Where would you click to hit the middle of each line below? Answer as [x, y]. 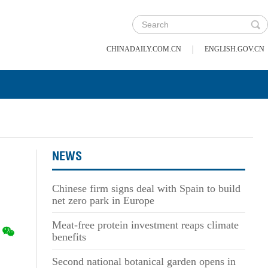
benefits [69, 237]
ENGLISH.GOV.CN [234, 49]
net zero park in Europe [103, 200]
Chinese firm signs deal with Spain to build [146, 188]
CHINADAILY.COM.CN [144, 49]
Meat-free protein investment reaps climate [145, 225]
